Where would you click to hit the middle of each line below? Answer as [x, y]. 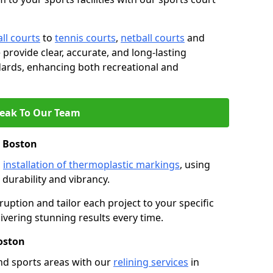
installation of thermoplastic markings [91, 165]
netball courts [153, 38]
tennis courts [85, 38]
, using [195, 165]
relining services [151, 262]
